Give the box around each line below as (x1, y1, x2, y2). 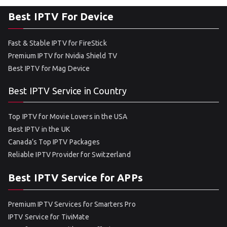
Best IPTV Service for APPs (8, 172, 143, 183)
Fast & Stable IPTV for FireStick (8, 39, 107, 47)
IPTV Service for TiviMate (8, 213, 89, 221)
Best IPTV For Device (8, 11, 113, 22)
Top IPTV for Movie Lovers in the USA (8, 112, 128, 121)
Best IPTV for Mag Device (8, 64, 90, 72)
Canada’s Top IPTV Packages (8, 138, 100, 146)
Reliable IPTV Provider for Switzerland (8, 150, 131, 159)
